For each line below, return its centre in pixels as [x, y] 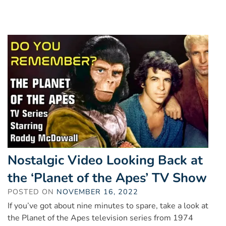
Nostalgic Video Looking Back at [105, 160]
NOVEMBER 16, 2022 [97, 192]
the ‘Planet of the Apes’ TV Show [107, 178]
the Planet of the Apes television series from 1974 [100, 218]
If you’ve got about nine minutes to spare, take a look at [108, 206]
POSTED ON [32, 192]
